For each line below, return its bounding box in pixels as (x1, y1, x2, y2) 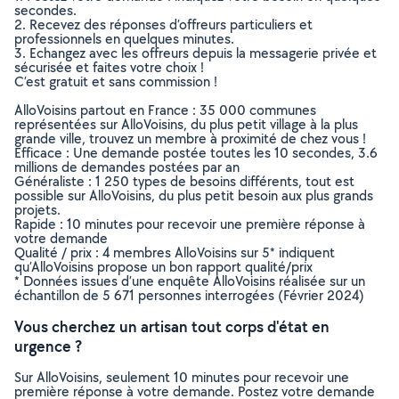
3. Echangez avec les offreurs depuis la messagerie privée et (14, 44, 377, 62)
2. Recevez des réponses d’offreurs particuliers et (14, 15, 313, 34)
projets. (14, 200, 61, 219)
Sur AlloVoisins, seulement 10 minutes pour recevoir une (14, 368, 349, 387)
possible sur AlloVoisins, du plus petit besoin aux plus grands (14, 186, 373, 205)
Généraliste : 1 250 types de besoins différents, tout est (14, 172, 354, 191)
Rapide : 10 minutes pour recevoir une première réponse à (14, 215, 365, 233)
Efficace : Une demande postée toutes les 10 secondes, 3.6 (14, 143, 378, 162)
